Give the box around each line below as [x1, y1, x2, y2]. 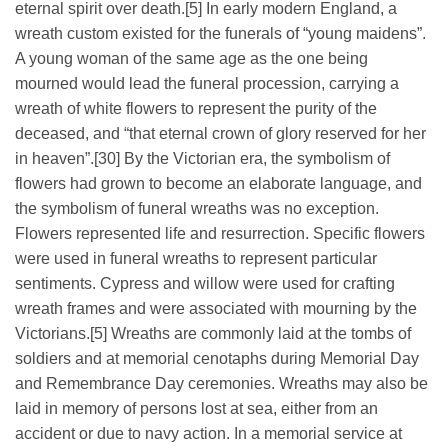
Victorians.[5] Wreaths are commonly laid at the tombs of [15, 325, 411, 343]
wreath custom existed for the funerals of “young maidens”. [15, 25, 426, 43]
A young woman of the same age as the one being [15, 50, 368, 68]
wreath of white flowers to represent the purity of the [15, 100, 377, 118]
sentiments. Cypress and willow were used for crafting [15, 275, 395, 293]
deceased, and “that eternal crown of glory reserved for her [15, 125, 426, 143]
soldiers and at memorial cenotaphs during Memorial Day [15, 350, 419, 368]
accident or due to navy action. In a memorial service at [15, 425, 402, 443]
